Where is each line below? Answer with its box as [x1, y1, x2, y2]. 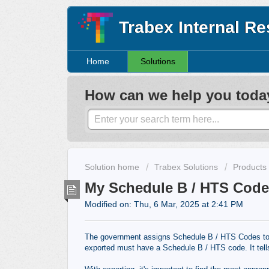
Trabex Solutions [154, 162, 218, 172]
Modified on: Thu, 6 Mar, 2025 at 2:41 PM [85, 199, 243, 209]
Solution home [85, 162, 142, 172]
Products [233, 162, 267, 172]
